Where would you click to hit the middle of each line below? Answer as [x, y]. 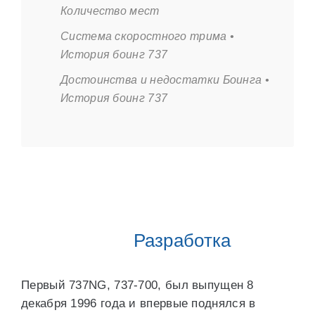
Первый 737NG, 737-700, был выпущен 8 [137, 285]
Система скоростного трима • [148, 36]
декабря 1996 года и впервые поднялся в [139, 303]
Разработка [182, 240]
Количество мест [110, 11]
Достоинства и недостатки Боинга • [165, 80]
